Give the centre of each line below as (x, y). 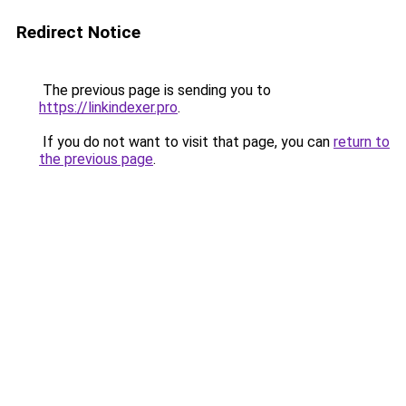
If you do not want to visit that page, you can (186, 142)
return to (362, 142)
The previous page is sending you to (155, 90)
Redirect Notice (78, 32)
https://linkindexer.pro (108, 107)
